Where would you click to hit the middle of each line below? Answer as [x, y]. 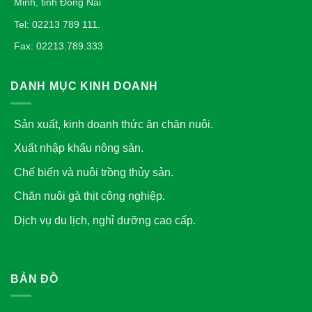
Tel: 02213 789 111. [57, 24]
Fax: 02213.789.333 [58, 46]
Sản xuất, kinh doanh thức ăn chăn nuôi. [114, 124]
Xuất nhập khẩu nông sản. [79, 148]
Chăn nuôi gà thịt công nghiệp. [89, 196]
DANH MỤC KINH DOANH [85, 86]
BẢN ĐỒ [34, 279]
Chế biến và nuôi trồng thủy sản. [94, 172]
